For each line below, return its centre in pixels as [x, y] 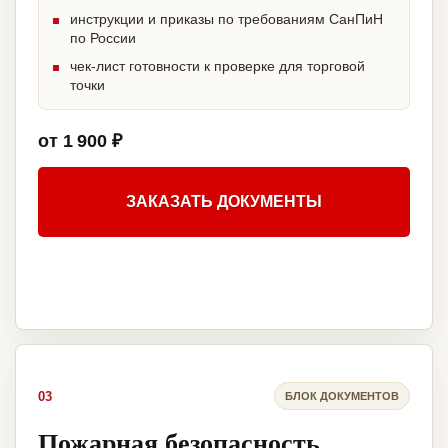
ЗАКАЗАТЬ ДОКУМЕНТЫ [224, 202]
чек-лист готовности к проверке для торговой [217, 66]
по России [103, 38]
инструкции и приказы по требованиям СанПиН [226, 19]
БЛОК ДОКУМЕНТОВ [342, 395]
